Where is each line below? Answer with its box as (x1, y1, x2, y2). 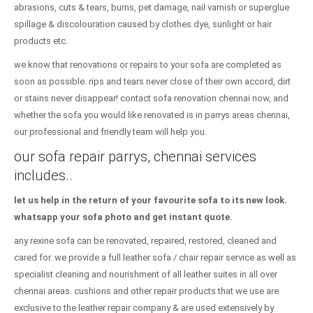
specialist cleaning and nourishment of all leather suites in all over (14, 269, 277, 279)
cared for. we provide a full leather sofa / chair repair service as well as (14, 252, 296, 263)
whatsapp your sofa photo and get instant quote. (14, 212, 233, 222)
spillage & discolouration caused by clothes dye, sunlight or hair (14, 19, 272, 29)
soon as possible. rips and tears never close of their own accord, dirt (14, 76, 291, 87)
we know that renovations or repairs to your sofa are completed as (14, 59, 282, 70)
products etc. (14, 36, 68, 46)
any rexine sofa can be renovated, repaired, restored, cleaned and (14, 235, 277, 246)
